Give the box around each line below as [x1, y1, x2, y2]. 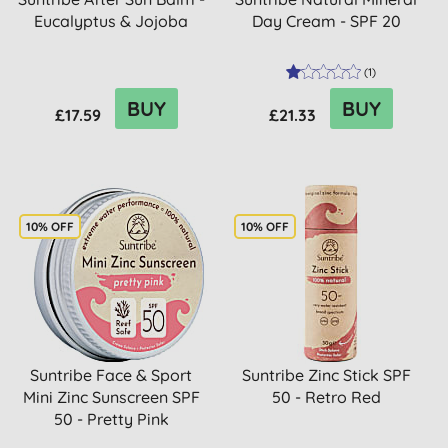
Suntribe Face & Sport [30, 365, 193, 385]
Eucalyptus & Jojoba [34, 11, 189, 31]
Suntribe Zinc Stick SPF [241, 365, 411, 385]
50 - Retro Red [271, 387, 381, 407]
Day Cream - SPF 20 [251, 11, 401, 31]
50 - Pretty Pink [53, 409, 169, 429]
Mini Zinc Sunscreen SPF [22, 387, 200, 407]
